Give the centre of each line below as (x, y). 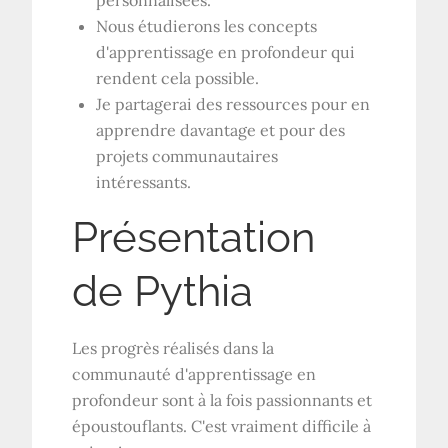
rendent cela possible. (178, 78)
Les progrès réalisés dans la (173, 348)
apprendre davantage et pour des (221, 130)
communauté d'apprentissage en (194, 374)
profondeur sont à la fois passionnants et (222, 400)
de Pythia (163, 292)
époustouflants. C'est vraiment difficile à (222, 426)
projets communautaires (187, 156)
